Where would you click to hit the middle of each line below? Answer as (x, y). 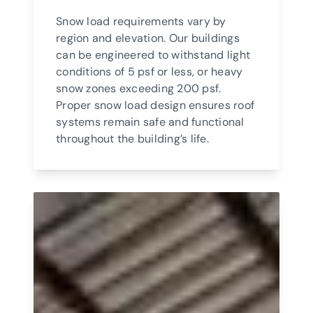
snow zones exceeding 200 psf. (139, 88)
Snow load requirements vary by (141, 21)
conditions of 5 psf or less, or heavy (150, 71)
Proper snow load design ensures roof (155, 105)
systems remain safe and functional (150, 122)
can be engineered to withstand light (153, 54)
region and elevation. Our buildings (148, 38)
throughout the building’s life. (132, 138)
